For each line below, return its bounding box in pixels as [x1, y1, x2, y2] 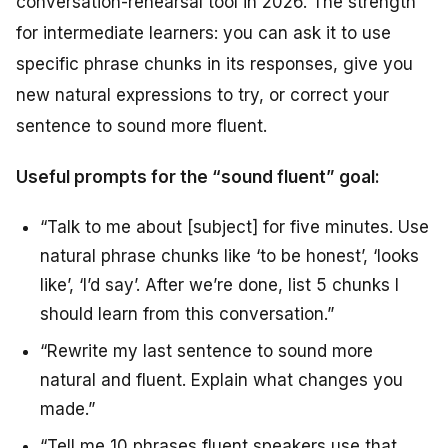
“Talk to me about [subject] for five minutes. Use [40, 216, 429, 237]
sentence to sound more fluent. [16, 115, 267, 136]
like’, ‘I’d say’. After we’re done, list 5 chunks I [40, 274, 399, 295]
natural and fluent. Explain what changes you [40, 369, 403, 390]
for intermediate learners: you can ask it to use [16, 22, 391, 43]
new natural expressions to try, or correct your [16, 84, 389, 105]
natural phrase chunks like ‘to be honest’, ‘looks [40, 245, 419, 266]
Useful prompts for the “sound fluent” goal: [16, 166, 380, 187]
